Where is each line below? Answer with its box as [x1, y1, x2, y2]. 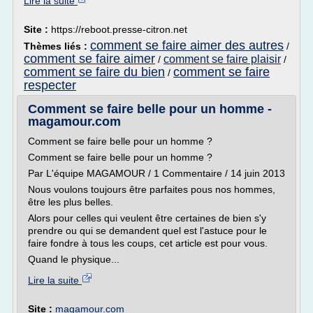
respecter [24, 78, 76, 92]
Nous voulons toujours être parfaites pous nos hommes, [28, 184, 275, 195]
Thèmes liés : [24, 41, 90, 52]
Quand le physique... [28, 254, 119, 265]
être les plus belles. [28, 196, 113, 208]
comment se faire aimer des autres [90, 38, 284, 52]
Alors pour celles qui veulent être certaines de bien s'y [28, 212, 266, 224]
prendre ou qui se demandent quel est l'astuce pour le [28, 225, 267, 236]
